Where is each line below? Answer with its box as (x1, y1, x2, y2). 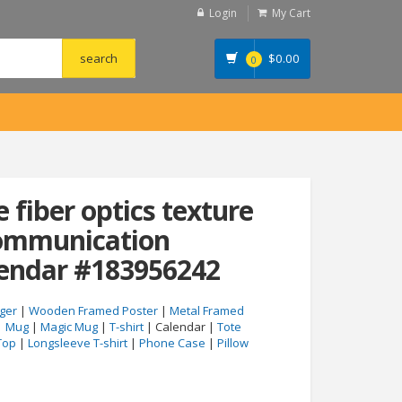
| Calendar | (144, 319, 217, 335)
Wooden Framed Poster (29, 302, 158, 319)
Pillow (217, 335, 249, 351)
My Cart (272, 5, 310, 21)
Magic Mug (40, 319, 98, 335)
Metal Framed (170, 302, 244, 319)
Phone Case (139, 335, 205, 351)
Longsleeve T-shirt (28, 335, 127, 351)
